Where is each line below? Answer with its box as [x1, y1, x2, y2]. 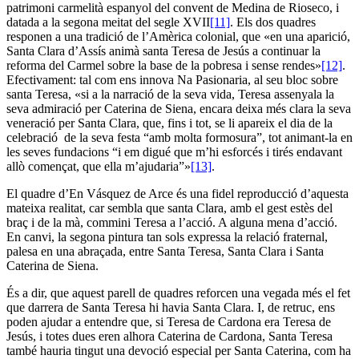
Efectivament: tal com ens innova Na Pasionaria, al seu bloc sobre [6, 72, 338, 87]
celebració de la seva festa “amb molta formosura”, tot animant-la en [6, 130, 353, 144]
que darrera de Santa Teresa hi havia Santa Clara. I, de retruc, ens [6, 300, 335, 314]
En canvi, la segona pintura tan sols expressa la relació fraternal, [6, 229, 328, 244]
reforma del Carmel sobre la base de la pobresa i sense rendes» [6, 58, 321, 72]
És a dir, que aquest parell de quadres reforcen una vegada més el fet [6, 285, 350, 300]
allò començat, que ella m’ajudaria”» [6, 159, 191, 173]
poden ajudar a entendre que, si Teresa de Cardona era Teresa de [6, 314, 331, 329]
